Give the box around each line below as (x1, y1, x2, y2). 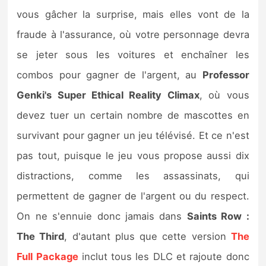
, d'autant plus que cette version (64, 230, 231, 243)
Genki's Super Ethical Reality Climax (17, 89, 199, 102)
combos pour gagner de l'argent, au (17, 69, 202, 81)
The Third (17, 230, 65, 243)
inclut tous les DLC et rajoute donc (78, 251, 249, 263)
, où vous (199, 89, 249, 102)
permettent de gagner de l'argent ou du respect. (17, 190, 249, 202)
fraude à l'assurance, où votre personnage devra (17, 28, 249, 41)
